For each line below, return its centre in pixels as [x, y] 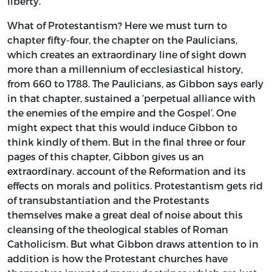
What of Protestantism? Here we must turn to [117, 25]
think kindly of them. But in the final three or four [126, 141]
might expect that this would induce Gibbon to [122, 127]
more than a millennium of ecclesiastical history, [125, 69]
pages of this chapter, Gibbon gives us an [106, 156]
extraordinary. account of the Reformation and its [127, 171]
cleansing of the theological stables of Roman [118, 229]
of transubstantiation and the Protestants [108, 200]
